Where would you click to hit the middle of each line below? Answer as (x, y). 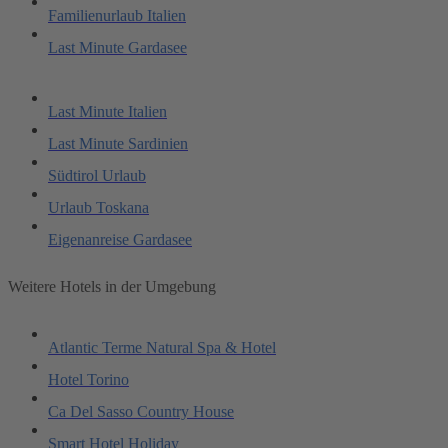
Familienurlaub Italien (117, 15)
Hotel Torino (88, 380)
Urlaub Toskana (98, 207)
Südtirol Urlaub (97, 175)
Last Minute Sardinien (118, 143)
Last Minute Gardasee (117, 47)
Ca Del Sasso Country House (141, 412)
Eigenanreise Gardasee (120, 239)
